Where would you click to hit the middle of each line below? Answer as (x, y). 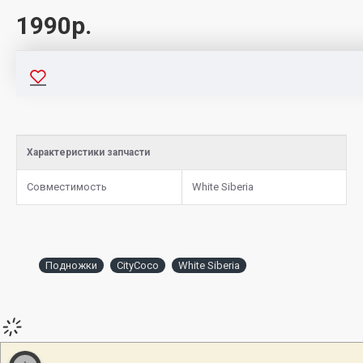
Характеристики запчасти (88, 153)
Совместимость (67, 187)
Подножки (71, 266)
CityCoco (138, 266)
